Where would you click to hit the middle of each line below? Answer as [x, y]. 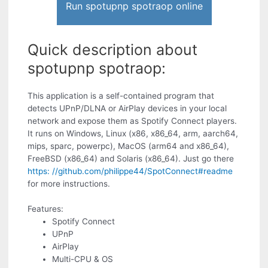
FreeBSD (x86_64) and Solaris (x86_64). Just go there [131, 159]
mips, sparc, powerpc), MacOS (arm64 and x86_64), [129, 146]
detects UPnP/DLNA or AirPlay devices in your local [127, 109]
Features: [46, 209]
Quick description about [113, 50]
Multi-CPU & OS [83, 259]
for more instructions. [69, 184]
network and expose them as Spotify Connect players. [133, 121]
